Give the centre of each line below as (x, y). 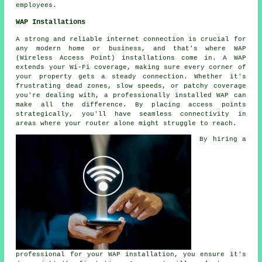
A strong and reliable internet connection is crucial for (131, 39)
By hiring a (223, 139)
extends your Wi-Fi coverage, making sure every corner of (131, 67)
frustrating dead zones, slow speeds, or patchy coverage (131, 86)
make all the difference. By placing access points (131, 104)
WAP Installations (51, 22)
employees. (37, 5)
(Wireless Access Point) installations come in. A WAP (131, 58)
